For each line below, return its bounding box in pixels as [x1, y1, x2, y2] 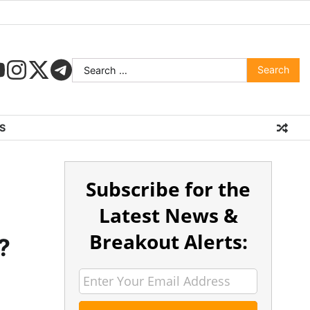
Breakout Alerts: [89, 228, 248, 255]
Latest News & [98, 202, 238, 228]
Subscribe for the [86, 176, 251, 202]
